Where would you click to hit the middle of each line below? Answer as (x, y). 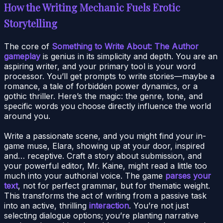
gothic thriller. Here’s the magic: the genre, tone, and (103, 96)
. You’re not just (159, 205)
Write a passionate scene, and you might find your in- (105, 136)
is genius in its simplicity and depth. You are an (129, 56)
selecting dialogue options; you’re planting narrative (101, 215)
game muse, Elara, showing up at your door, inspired (104, 146)
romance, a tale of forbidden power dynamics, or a (101, 86)
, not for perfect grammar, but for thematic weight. (114, 185)
